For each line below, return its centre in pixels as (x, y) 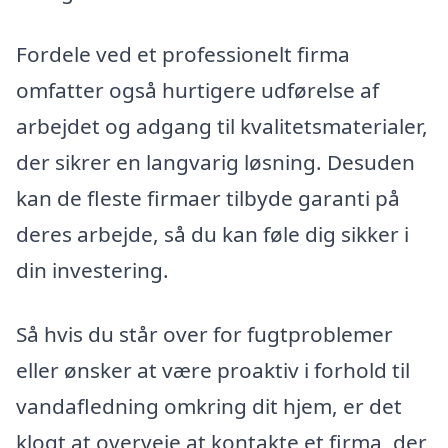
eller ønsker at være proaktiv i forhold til (213, 370)
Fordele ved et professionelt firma (183, 54)
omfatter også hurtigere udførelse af (197, 90)
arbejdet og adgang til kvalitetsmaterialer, (222, 126)
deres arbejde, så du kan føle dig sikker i (212, 234)
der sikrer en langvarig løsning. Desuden (215, 162)
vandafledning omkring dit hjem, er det (209, 406)
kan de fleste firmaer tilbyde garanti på (208, 198)
